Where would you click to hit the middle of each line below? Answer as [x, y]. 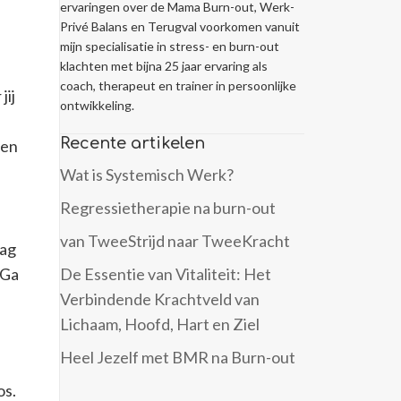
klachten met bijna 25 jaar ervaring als [164, 66]
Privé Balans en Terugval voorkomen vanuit [180, 27]
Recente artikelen [132, 144]
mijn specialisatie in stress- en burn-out [170, 47]
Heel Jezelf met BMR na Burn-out [178, 358]
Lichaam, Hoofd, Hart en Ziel [160, 324]
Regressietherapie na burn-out [168, 208]
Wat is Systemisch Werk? [147, 175]
